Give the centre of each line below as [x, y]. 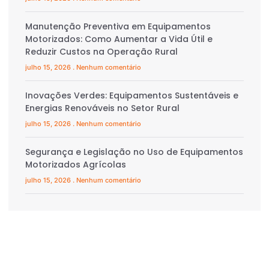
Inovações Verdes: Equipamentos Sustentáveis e [132, 96]
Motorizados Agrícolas [76, 165]
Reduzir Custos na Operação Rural [101, 52]
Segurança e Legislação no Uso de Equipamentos [134, 152]
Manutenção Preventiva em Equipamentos [118, 27]
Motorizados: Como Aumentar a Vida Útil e [119, 39]
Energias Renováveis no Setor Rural [102, 108]
